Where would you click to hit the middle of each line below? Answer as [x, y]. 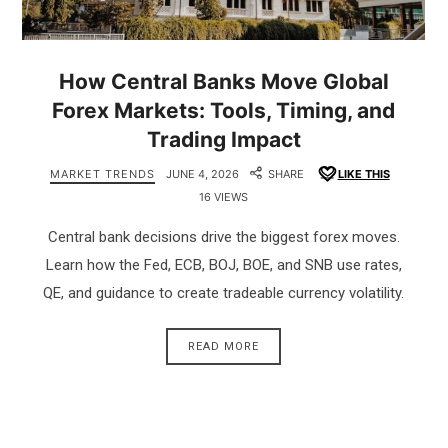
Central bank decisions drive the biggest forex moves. [223, 236]
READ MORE [224, 347]
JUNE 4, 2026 [203, 173]
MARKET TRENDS [102, 173]
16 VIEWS [224, 196]
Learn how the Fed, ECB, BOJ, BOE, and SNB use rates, [223, 264]
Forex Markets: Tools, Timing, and [224, 110]
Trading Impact [223, 139]
